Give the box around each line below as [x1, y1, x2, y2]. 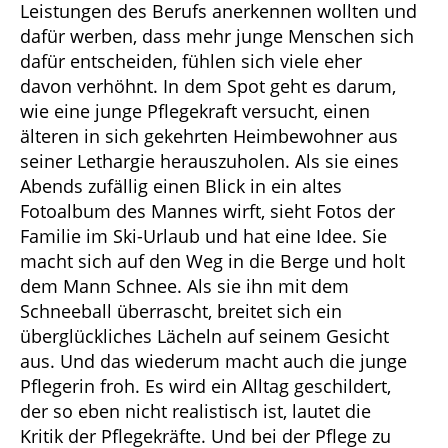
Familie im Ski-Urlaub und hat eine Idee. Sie [20, 223, 387, 248]
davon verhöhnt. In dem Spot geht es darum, [20, 73, 396, 98]
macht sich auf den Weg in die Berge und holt [20, 248, 405, 273]
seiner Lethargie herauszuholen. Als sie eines [20, 148, 399, 173]
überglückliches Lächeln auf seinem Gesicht [20, 323, 389, 348]
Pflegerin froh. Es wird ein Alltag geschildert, [20, 373, 391, 398]
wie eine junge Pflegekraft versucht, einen [20, 98, 370, 123]
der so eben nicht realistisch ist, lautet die [20, 398, 371, 423]
